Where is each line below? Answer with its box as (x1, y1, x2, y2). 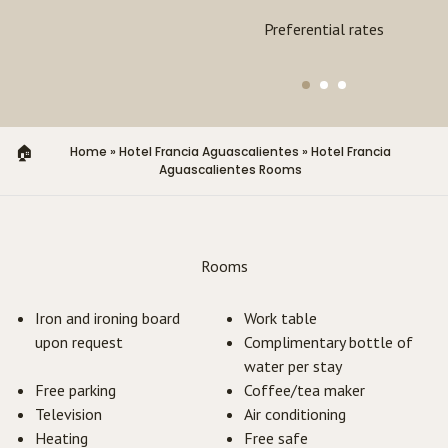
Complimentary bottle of (244, 332, 413, 353)
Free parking (35, 380, 116, 401)
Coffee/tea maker (244, 380, 365, 401)
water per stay (244, 356, 342, 377)
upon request (35, 332, 123, 353)
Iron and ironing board (35, 308, 180, 329)
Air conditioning (244, 404, 346, 425)
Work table (244, 308, 317, 329)
